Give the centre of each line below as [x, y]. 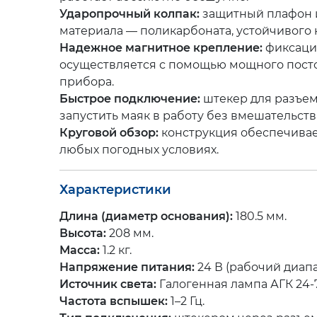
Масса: [80, 250]
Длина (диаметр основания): [146, 216]
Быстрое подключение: [130, 99]
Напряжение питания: [127, 267]
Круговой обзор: [109, 133]
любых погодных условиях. [139, 150]
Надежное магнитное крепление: [161, 48]
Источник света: [108, 284]
